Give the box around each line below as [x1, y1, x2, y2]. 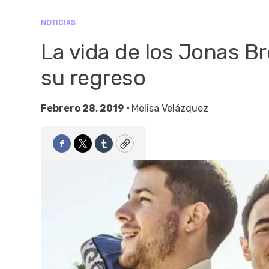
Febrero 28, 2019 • [41, 103, 131, 114]
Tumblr [103, 142, 138, 156]
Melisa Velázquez [131, 103, 208, 114]
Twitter [82, 142, 119, 156]
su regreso [41, 65, 145, 91]
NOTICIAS [41, 18, 76, 27]
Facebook [61, 142, 110, 156]
